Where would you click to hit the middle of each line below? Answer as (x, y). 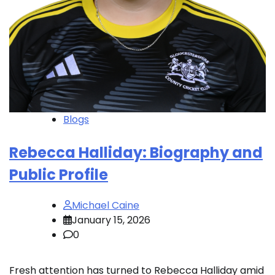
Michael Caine (106, 205)
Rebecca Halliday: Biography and (136, 152)
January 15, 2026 (111, 220)
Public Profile (59, 174)
